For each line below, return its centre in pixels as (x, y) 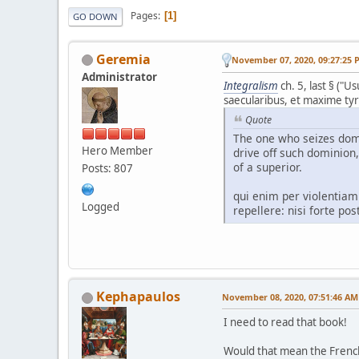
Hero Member (117, 150)
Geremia (123, 59)
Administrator (119, 77)
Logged (101, 206)
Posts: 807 (107, 168)
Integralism (251, 86)
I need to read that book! (285, 322)
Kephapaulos (138, 296)
